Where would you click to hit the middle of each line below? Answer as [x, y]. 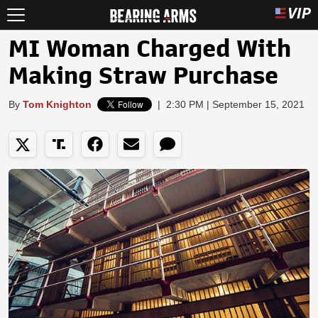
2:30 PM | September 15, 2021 [235, 104]
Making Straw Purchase [143, 76]
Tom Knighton [57, 104]
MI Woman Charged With [150, 49]
